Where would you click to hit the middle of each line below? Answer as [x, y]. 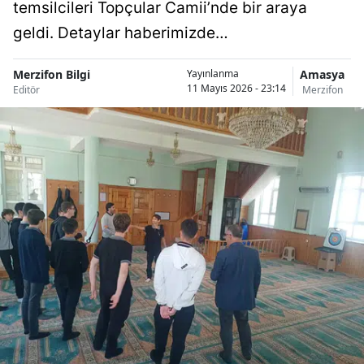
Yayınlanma [213, 74]
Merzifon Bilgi [52, 74]
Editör [26, 89]
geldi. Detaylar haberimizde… [121, 32]
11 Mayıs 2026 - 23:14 [236, 89]
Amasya [322, 74]
